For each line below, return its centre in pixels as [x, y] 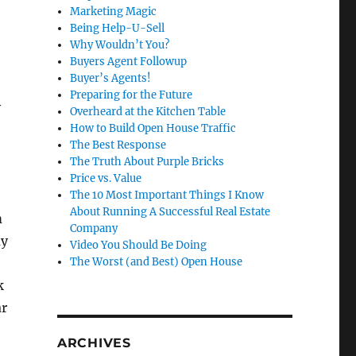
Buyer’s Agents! [111, 79]
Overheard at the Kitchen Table [148, 112]
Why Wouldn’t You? [120, 45]
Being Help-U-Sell [118, 29]
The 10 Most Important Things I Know [167, 195]
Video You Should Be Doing [139, 246]
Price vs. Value [106, 179]
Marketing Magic [114, 12]
